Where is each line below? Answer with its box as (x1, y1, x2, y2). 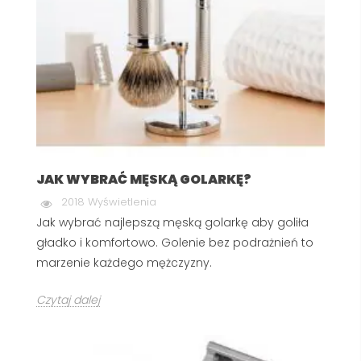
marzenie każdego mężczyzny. (36, 254, 212, 271)
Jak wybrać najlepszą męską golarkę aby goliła (36, 214, 309, 230)
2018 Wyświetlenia (61, 193, 156, 210)
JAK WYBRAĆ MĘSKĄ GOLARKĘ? (36, 169, 251, 189)
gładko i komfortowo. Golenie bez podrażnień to (36, 234, 313, 251)
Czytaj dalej (36, 291, 100, 308)
